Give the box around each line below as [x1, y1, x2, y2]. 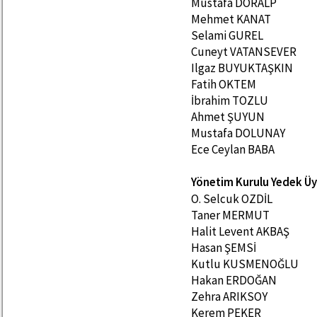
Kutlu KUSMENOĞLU [191, 256, 301, 272]
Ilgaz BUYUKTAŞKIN [191, 60, 295, 76]
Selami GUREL [191, 28, 265, 43]
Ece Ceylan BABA [191, 142, 277, 157]
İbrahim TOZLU [191, 93, 270, 108]
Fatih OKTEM [191, 76, 258, 92]
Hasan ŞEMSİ [191, 240, 258, 255]
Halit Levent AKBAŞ [191, 224, 292, 239]
